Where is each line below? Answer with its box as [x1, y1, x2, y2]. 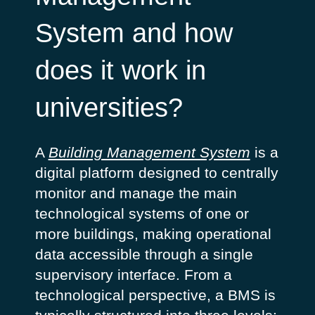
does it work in [34, 56, 206, 86]
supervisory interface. [34, 266, 184, 283]
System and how [34, 18, 233, 49]
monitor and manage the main [34, 185, 237, 202]
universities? [34, 93, 183, 123]
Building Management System [48, 144, 250, 161]
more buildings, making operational [34, 226, 271, 243]
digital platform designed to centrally [34, 165, 278, 181]
